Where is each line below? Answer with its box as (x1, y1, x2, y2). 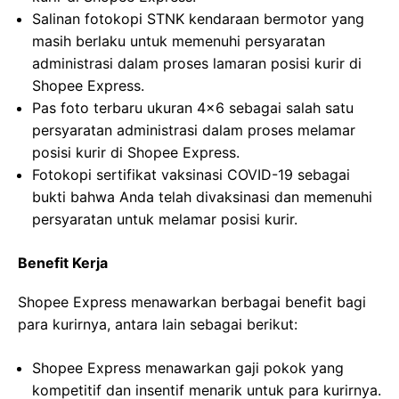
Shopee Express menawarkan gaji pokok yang (32, 359, 344, 377)
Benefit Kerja (18, 254, 108, 272)
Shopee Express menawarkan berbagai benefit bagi (18, 293, 366, 311)
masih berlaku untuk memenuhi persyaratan (32, 32, 325, 50)
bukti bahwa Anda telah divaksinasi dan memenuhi (32, 188, 372, 206)
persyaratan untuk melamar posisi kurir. (32, 210, 297, 228)
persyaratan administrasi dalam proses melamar (32, 121, 355, 139)
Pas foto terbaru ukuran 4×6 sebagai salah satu (32, 99, 354, 117)
